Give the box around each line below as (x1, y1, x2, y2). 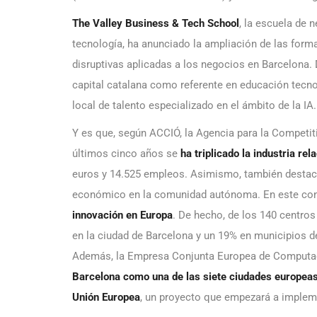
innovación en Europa (72, 209, 173, 222)
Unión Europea (72, 291, 140, 304)
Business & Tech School (122, 17, 239, 30)
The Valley (72, 17, 122, 30)
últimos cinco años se (72, 147, 180, 161)
